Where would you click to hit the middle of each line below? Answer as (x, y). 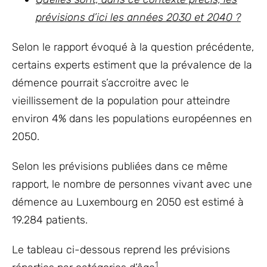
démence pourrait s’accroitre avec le (100, 83)
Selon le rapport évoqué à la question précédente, (133, 47)
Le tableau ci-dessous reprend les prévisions (121, 250)
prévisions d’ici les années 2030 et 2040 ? (138, 18)
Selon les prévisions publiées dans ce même (120, 167)
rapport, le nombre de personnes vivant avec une (132, 184)
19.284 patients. (50, 220)
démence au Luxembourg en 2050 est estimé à (128, 202)
